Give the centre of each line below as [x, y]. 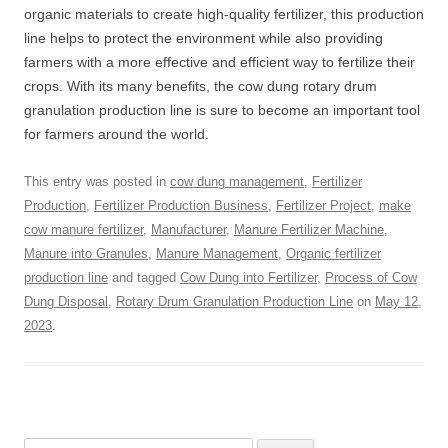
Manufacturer [188, 229]
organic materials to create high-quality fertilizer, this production [224, 14]
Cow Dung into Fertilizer [248, 277]
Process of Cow [371, 277]
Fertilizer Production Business [181, 205]
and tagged [144, 277]
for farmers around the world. [116, 134]
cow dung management [237, 181]
